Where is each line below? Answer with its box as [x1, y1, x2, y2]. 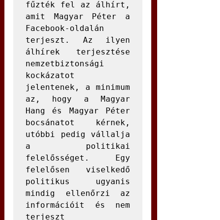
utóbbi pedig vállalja [26, 130, 130, 139]
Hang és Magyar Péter [26, 106, 130, 115]
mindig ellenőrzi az [26, 189, 130, 198]
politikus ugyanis [26, 177, 130, 186]
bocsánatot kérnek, [26, 118, 130, 127]
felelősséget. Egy [26, 153, 130, 163]
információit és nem [26, 200, 130, 210]
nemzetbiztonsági [26, 59, 104, 68]
